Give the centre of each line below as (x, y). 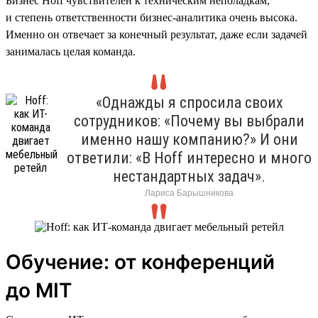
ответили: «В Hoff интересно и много (189, 158)
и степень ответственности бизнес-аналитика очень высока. (152, 17)
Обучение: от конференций (140, 262)
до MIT (39, 290)
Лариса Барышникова (189, 193)
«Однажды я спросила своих (189, 102)
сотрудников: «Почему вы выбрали (189, 121)
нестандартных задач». (189, 176)
